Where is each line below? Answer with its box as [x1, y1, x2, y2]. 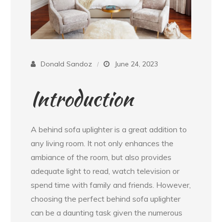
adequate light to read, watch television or [31, 166, 180, 176]
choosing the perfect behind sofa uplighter [31, 194, 181, 204]
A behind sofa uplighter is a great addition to [31, 124, 187, 135]
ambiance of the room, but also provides [31, 152, 172, 163]
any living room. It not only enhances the [31, 138, 174, 149]
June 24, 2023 [114, 59, 159, 69]
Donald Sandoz [41, 59, 93, 69]
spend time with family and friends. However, [31, 180, 191, 190]
